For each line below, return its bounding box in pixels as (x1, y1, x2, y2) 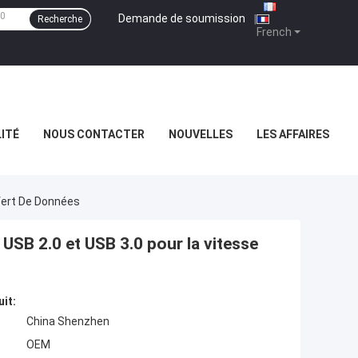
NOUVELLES (169, 128, 233, 141)
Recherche (38, 14, 82, 25)
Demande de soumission (118, 11, 245, 25)
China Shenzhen (26, 315, 109, 328)
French (257, 26, 292, 38)
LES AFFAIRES (257, 128, 329, 141)
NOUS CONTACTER (43, 128, 145, 141)
